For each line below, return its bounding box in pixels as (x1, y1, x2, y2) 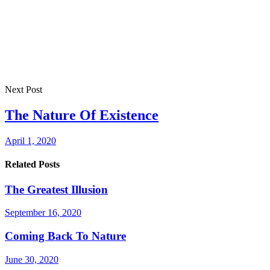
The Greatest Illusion (5, 183, 108, 196)
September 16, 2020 (5, 207, 81, 218)
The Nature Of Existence (5, 107, 159, 124)
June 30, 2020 (5, 254, 58, 265)
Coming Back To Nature (5, 230, 126, 243)
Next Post (5, 84, 42, 95)
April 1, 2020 (5, 136, 56, 146)
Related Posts (5, 159, 60, 170)
